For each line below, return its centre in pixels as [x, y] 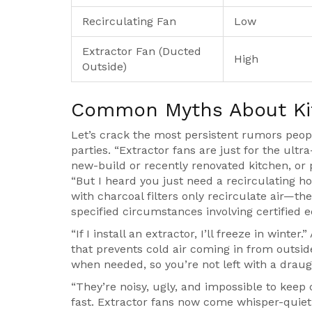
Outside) [104, 67]
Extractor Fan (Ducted [142, 52]
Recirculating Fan [129, 22]
